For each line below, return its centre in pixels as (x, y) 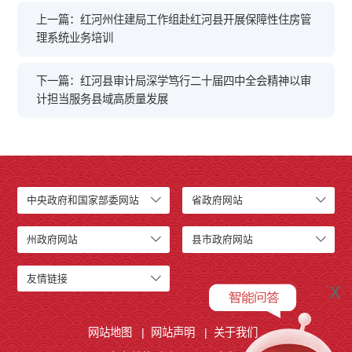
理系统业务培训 (75, 38)
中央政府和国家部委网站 (83, 200)
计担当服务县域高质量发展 (103, 99)
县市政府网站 (223, 240)
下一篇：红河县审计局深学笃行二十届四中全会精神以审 (174, 81)
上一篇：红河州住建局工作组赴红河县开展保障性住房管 (174, 20)
